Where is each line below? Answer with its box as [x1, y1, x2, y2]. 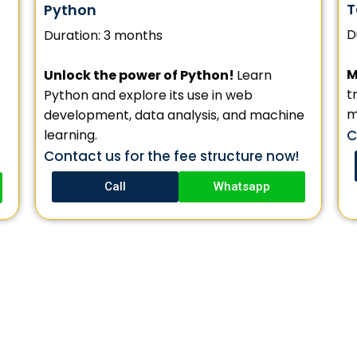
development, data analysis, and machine [44, 106, 304, 125]
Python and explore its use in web [44, 86, 253, 105]
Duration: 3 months [44, 26, 163, 45]
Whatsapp [214, 179, 270, 194]
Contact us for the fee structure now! [44, 147, 299, 167]
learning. [44, 126, 97, 145]
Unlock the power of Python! [44, 66, 237, 85]
